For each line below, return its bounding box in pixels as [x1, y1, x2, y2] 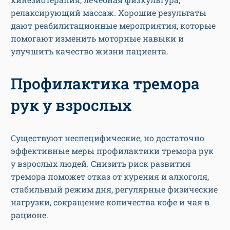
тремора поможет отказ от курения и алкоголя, [11, 171, 209, 182]
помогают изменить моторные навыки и [11, 33, 184, 44]
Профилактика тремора [11, 73, 200, 94]
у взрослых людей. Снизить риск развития [11, 158, 190, 169]
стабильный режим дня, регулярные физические [11, 184, 218, 195]
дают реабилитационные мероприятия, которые [11, 20, 216, 31]
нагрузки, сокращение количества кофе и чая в [11, 197, 209, 208]
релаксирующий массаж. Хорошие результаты [11, 7, 206, 18]
